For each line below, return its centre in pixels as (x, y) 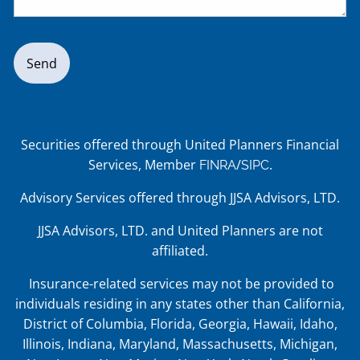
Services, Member (143, 165)
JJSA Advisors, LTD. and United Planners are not (180, 231)
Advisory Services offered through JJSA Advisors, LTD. (180, 198)
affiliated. (180, 251)
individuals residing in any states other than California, (180, 304)
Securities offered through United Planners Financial (180, 145)
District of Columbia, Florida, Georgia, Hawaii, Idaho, (180, 324)
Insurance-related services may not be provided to (180, 284)
